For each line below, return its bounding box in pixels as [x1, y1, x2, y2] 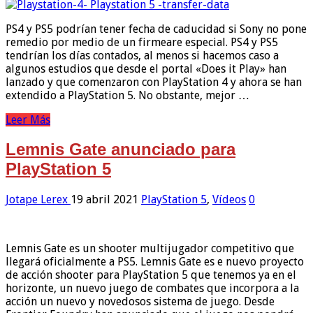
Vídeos [212, 193, 246, 207]
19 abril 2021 [71, 193, 138, 207]
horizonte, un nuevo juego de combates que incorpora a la [6, 282, 299, 296]
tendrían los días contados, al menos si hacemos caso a [6, 48, 279, 62]
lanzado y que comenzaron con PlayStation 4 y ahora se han [6, 75, 302, 89]
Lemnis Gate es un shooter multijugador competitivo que [6, 242, 294, 256]
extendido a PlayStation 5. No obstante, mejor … [6, 88, 249, 102]
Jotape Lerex [6, 193, 71, 207]
